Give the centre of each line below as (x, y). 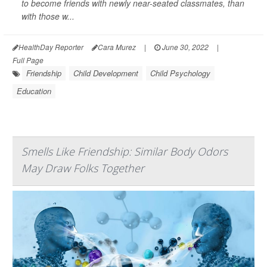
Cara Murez (117, 47)
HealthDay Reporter (51, 47)
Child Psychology (180, 73)
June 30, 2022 (184, 47)
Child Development (106, 73)
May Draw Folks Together (83, 168)
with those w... (48, 16)
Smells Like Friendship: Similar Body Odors (125, 151)
